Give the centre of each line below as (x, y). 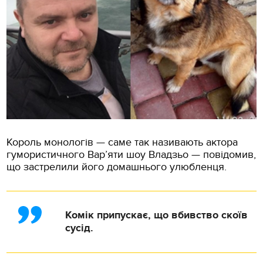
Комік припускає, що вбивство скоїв (157, 215)
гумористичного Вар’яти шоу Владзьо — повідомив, (131, 154)
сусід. (80, 228)
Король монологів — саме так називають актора (122, 142)
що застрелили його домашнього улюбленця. (117, 167)
